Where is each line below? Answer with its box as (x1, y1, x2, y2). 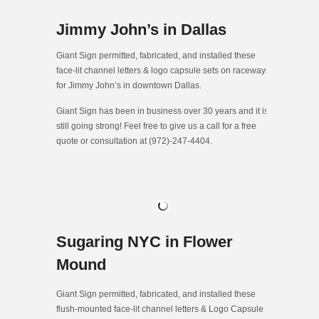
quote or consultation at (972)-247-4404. (56, 136, 212, 147)
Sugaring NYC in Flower (56, 233, 233, 251)
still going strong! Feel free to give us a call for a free (56, 121, 256, 132)
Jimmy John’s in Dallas (56, 21, 226, 39)
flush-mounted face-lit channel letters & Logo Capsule (56, 304, 263, 315)
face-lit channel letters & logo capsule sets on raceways (56, 66, 270, 76)
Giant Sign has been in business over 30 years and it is (56, 106, 268, 117)
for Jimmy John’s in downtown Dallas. (56, 80, 202, 91)
